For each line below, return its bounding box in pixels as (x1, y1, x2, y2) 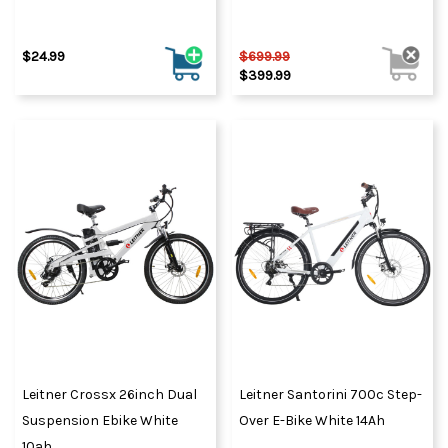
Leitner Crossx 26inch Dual (22, 385, 197, 403)
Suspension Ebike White (22, 411, 178, 429)
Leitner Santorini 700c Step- (239, 385, 422, 403)
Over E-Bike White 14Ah (239, 411, 385, 429)
